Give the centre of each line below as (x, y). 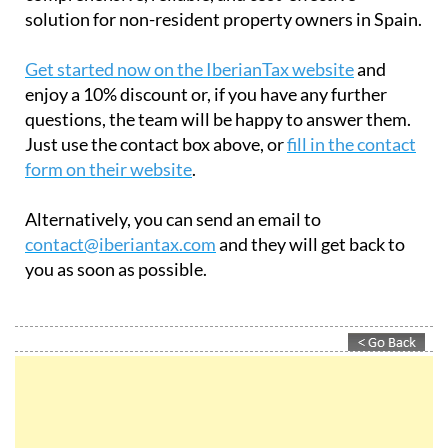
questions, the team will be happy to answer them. (218, 118)
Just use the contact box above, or (156, 143)
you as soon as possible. (116, 268)
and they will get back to (310, 243)
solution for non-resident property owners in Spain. (223, 18)
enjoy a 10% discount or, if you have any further (206, 93)
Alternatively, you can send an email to (173, 218)
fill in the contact (351, 143)
